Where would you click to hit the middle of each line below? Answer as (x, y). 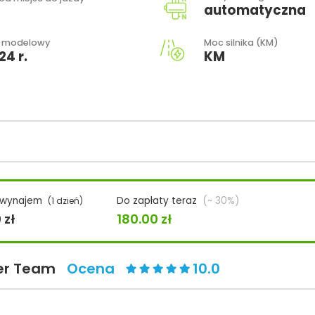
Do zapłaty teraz (157, 201)
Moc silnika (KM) (241, 42)
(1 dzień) (65, 201)
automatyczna (255, 11)
